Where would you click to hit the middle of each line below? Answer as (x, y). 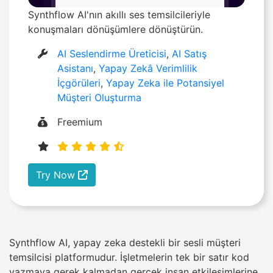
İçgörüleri (79, 83)
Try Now (57, 175)
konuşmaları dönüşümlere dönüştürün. (115, 29)
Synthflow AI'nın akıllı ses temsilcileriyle (119, 14)
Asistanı (76, 68)
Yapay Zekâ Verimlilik (148, 68)
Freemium (80, 122)
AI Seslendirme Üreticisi (112, 53)
